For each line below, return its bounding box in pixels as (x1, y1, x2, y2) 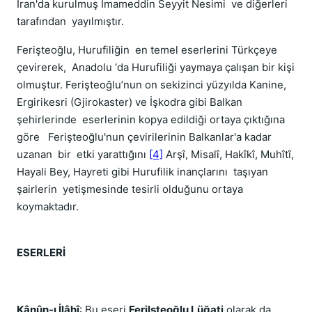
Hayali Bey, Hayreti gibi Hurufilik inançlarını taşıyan (17, 165, 268, 178)
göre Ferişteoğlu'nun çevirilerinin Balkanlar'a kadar (17, 130, 272, 143)
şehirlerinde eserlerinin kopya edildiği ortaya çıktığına (17, 113, 285, 126)
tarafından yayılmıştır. (17, 15, 124, 28)
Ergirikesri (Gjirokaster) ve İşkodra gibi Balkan (17, 95, 242, 109)
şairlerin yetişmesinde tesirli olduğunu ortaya (17, 182, 243, 196)
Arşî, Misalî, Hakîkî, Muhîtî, (163, 148, 294, 161)
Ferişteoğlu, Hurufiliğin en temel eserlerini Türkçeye (17, 43, 277, 56)
